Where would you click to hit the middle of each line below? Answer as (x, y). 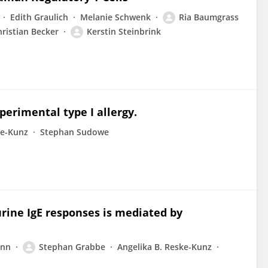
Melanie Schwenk (115, 17)
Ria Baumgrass (209, 17)
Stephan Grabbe (72, 247)
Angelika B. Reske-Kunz (165, 247)
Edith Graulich (39, 17)
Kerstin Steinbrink (124, 31)
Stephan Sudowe (74, 132)
